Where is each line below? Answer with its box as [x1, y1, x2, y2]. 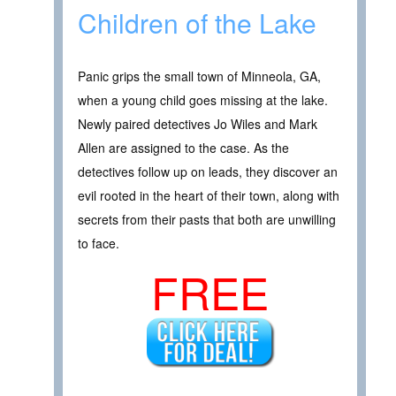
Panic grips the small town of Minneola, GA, [78, 66, 321, 85]
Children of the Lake [78, 3, 316, 42]
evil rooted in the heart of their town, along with [78, 186, 339, 204]
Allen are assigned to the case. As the [78, 138, 289, 156]
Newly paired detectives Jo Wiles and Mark [78, 114, 317, 133]
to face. [78, 233, 119, 252]
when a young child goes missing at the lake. [78, 90, 328, 109]
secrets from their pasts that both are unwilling [78, 209, 336, 228]
